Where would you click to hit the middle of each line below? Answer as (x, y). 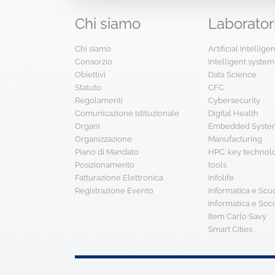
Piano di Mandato (107, 152)
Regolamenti (99, 100)
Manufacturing (235, 139)
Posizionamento (105, 165)
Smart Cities (230, 229)
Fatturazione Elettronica (119, 178)
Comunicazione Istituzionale (127, 113)
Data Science (232, 75)
